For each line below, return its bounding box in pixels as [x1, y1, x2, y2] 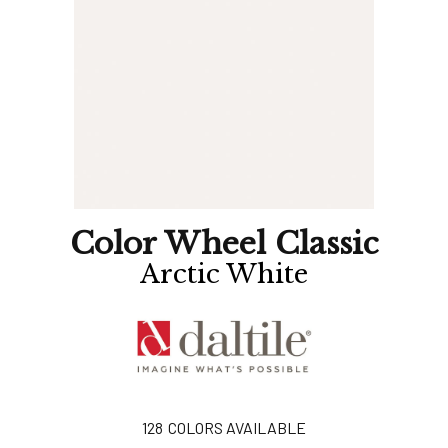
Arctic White [140, 258, 308, 290]
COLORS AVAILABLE [168, 418, 306, 438]
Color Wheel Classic [70, 225, 378, 262]
